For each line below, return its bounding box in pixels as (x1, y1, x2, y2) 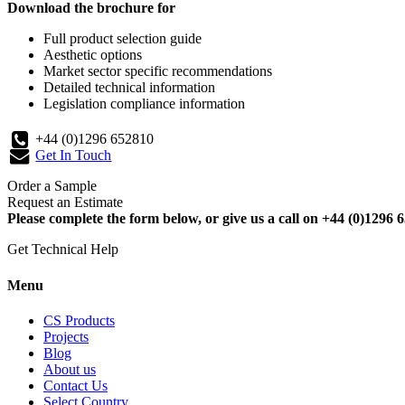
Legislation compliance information (43, 96, 245, 112)
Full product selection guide (43, 31, 202, 47)
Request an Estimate (7, 194, 123, 211)
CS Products (43, 312, 115, 328)
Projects (43, 328, 89, 344)
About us (43, 361, 96, 377)
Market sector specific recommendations (43, 63, 272, 80)
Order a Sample (7, 178, 97, 194)
